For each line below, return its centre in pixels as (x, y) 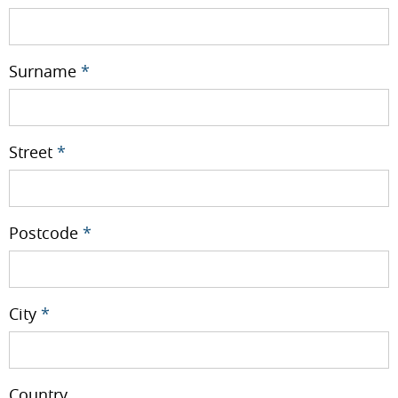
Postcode (46, 232)
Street (33, 151)
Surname (45, 71)
